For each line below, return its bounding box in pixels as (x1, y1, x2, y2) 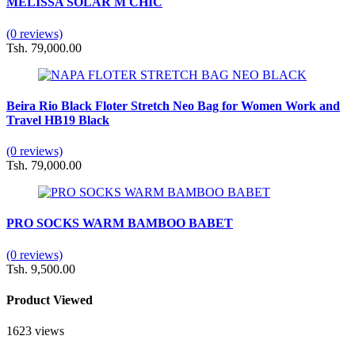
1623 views (6, 324, 64, 338)
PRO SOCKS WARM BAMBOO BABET (6, 216, 233, 231)
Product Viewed (6, 293, 93, 307)
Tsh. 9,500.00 (6, 261, 75, 276)
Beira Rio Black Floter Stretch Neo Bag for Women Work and (6, 98, 340, 113)
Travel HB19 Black (6, 113, 109, 127)
